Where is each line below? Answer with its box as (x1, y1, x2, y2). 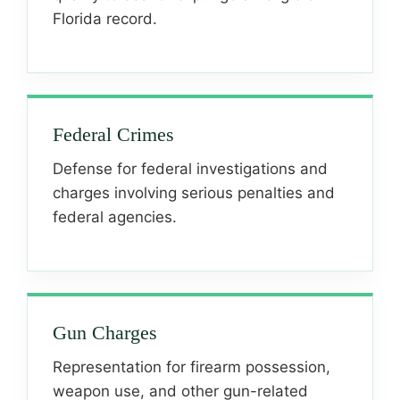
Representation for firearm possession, (53, 358, 330, 376)
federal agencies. (53, 208, 177, 226)
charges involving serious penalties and (53, 184, 335, 202)
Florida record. (53, 10, 157, 28)
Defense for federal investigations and (53, 160, 328, 178)
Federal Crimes (53, 123, 174, 146)
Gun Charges (53, 321, 157, 344)
